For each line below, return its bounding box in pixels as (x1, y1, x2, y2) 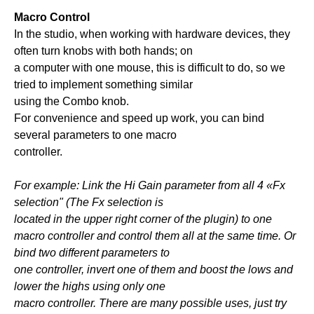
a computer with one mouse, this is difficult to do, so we (14, 61, 285, 74)
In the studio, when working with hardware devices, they (14, 27, 290, 40)
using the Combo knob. (14, 95, 129, 107)
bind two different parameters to (14, 246, 170, 259)
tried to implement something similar (14, 78, 193, 90)
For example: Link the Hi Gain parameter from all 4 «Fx (14, 179, 285, 191)
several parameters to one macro (14, 128, 177, 141)
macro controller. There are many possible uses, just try (14, 296, 287, 309)
